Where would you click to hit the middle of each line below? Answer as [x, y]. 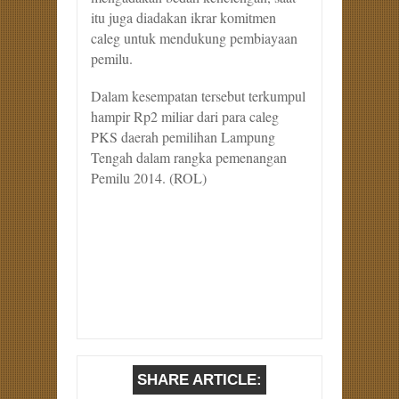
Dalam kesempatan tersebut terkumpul [198, 95]
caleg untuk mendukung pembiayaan [194, 37]
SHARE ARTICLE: [199, 379]
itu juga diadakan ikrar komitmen [183, 17]
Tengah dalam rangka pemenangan [189, 157]
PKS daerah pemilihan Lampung [183, 136]
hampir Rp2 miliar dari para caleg [185, 116]
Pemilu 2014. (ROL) [149, 177]
